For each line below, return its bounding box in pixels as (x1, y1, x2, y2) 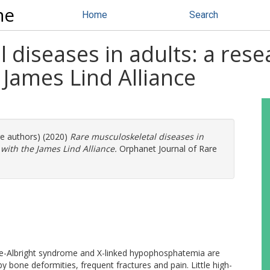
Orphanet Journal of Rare (117, 143, 217, 154)
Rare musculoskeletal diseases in (70, 131, 204, 142)
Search (189, 9, 218, 20)
